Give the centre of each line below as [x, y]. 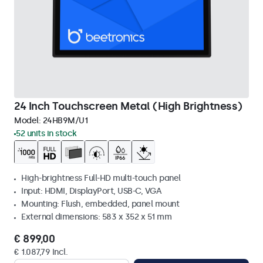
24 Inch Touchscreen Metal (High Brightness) [128, 106]
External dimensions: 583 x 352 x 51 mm [96, 217]
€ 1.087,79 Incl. [41, 252]
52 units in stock [46, 134]
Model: [28, 121]
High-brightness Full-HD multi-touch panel [101, 178]
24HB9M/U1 [65, 121]
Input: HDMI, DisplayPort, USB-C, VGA [91, 191]
